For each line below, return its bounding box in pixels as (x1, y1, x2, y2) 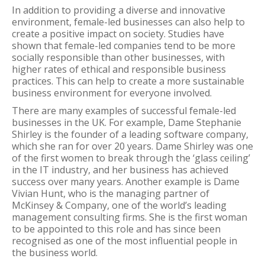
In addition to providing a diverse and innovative (12, 4, 225, 17)
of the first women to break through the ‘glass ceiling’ (12, 151, 250, 164)
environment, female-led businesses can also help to (12, 15, 245, 28)
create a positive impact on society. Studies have (12, 27, 224, 40)
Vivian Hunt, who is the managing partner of (12, 187, 209, 200)
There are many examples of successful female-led (12, 104, 236, 117)
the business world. (12, 246, 98, 259)
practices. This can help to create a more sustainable (12, 75, 244, 88)
